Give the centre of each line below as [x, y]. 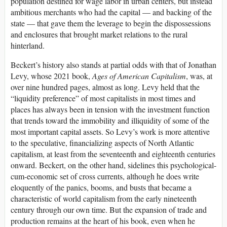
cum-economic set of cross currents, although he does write [105, 176]
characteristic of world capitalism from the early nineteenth [104, 198]
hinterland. [28, 45]
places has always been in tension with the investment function [110, 109]
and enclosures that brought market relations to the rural [99, 34]
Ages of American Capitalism [139, 75]
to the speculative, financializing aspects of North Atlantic [102, 142]
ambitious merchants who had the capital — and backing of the [111, 12]
